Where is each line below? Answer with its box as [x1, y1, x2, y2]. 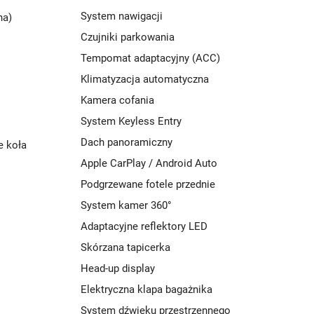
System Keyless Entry [81, 115, 182, 128]
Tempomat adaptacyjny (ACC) [81, 52, 220, 64]
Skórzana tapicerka [81, 241, 170, 254]
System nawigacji [81, 10, 163, 22]
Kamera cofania [81, 94, 154, 107]
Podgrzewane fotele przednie [81, 178, 215, 191]
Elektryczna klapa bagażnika [81, 283, 212, 296]
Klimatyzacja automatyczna [81, 73, 209, 86]
